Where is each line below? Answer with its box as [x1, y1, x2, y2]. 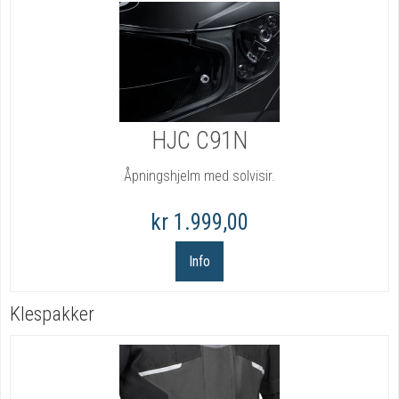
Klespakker [10, 303, 94, 326]
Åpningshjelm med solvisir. [124, 167, 275, 185]
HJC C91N [151, 126, 248, 156]
